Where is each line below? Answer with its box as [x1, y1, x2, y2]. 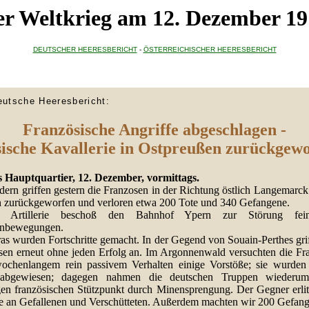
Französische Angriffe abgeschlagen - [23, 121, 286, 139]
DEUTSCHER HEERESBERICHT [32, 46, 137, 54]
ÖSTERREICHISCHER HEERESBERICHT [143, 46, 277, 54]
